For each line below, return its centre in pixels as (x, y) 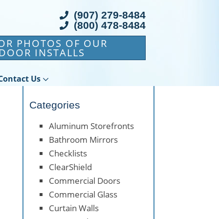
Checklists (68, 153)
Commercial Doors (85, 180)
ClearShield (70, 167)
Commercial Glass (83, 194)
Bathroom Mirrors (83, 139)
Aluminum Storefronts (91, 126)
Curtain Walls (74, 208)
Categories (55, 105)
